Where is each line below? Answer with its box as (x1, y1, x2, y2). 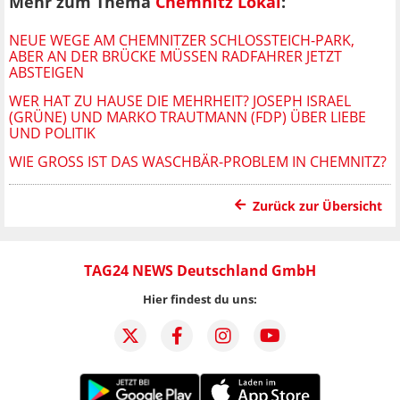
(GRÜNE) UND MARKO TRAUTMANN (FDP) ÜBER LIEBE (9, 106, 366, 127)
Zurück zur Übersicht (253, 196, 382, 214)
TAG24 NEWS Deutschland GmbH (84, 260, 316, 280)
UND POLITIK (9, 122, 96, 143)
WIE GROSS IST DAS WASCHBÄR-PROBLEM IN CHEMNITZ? (9, 151, 380, 171)
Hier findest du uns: (143, 290, 257, 307)
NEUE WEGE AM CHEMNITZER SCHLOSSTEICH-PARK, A (9, 29, 354, 50)
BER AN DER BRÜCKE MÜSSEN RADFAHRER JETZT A (9, 46, 342, 66)
